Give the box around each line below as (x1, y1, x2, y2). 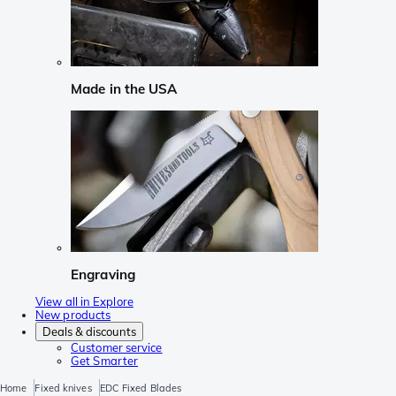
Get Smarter (71, 354, 139, 369)
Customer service (71, 340, 163, 355)
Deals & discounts (42, 324, 136, 339)
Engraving (71, 265, 135, 283)
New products (35, 308, 111, 323)
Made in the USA (71, 80, 178, 98)
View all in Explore (35, 294, 133, 309)
